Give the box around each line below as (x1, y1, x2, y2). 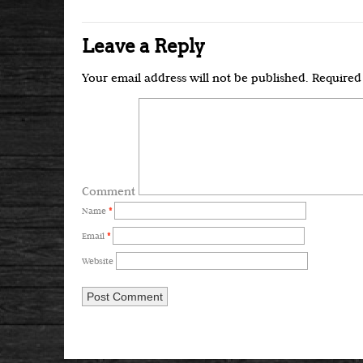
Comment (82, 186, 135, 199)
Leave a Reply (82, 35, 205, 58)
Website (82, 258, 113, 267)
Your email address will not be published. (82, 73, 309, 85)
